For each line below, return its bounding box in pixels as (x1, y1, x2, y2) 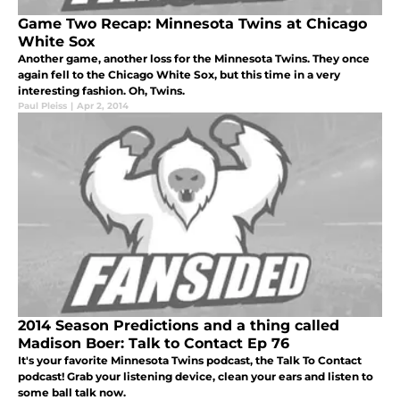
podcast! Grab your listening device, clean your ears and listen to (18, 369, 373, 383)
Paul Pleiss (18, 99, 67, 112)
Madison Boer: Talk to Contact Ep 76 (18, 334, 289, 352)
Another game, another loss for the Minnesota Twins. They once (18, 51, 370, 65)
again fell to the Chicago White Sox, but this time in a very (18, 67, 340, 81)
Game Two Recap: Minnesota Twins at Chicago (18, 14, 367, 32)
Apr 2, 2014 (77, 99, 129, 112)
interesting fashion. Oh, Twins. (18, 83, 185, 97)
